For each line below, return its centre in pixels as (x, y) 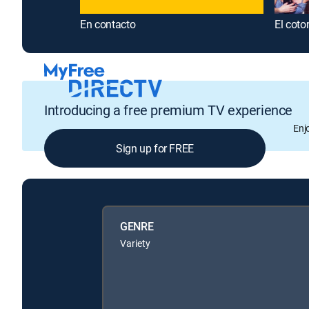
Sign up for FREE (155, 149)
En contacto (108, 24)
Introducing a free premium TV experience (168, 110)
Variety (135, 243)
